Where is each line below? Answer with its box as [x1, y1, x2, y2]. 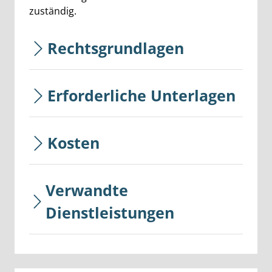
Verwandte [46, 180, 129, 200]
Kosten [47, 132, 100, 153]
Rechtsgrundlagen [47, 38, 184, 58]
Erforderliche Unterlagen [47, 85, 236, 106]
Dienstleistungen [46, 202, 175, 223]
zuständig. [29, 4, 76, 18]
